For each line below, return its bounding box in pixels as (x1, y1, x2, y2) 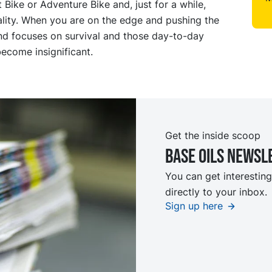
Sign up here (165, 199, 223, 212)
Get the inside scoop (165, 129, 260, 141)
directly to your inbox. (165, 185, 270, 198)
